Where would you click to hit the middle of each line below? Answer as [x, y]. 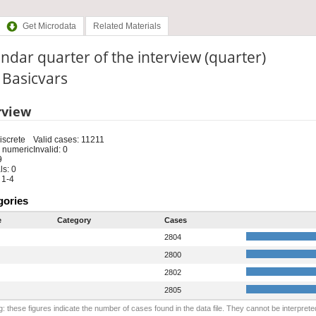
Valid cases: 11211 [68, 139]
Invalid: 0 [50, 149]
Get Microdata [49, 26]
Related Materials [127, 26]
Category [74, 220]
